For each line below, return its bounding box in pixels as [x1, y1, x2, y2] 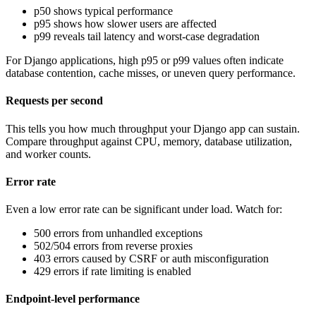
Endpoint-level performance [6, 293, 140, 305]
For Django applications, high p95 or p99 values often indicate [6, 54, 284, 67]
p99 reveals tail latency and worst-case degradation [34, 30, 260, 43]
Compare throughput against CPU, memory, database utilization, [6, 135, 292, 147]
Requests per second [6, 95, 103, 107]
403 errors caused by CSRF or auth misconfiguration [34, 253, 269, 265]
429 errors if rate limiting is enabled [34, 265, 191, 278]
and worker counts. [6, 147, 91, 160]
